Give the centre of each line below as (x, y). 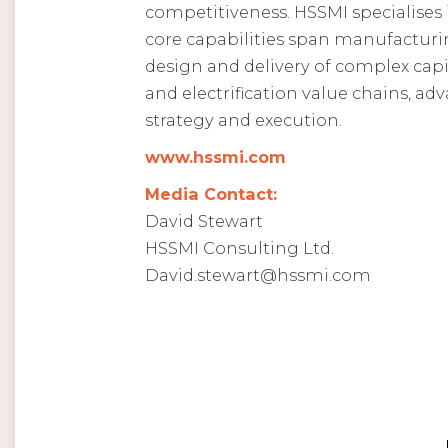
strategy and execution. (243, 120)
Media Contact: (211, 194)
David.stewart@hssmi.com (258, 275)
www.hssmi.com (215, 157)
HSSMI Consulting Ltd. (239, 248)
